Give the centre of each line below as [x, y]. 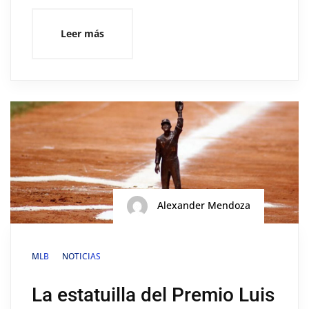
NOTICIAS [81, 257]
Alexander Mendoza [202, 206]
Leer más [82, 33]
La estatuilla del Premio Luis [153, 295]
